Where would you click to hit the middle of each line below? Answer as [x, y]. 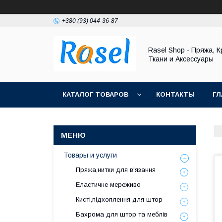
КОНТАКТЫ [175, 94]
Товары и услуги [90, 155]
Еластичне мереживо [108, 185]
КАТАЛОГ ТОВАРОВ [95, 94]
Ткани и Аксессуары [181, 59]
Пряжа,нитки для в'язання [116, 170]
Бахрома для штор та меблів [122, 214]
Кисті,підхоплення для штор [119, 199]
